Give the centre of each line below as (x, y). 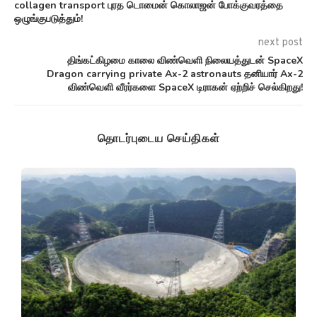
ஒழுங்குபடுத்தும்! (48, 19)
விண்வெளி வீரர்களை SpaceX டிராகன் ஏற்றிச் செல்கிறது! (185, 88)
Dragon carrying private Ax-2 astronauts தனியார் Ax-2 (175, 74)
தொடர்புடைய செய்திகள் (158, 139)
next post (281, 43)
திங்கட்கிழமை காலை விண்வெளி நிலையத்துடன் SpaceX (185, 61)
